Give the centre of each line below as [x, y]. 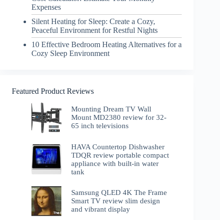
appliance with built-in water [115, 163]
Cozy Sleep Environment [70, 53]
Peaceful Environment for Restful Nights [95, 30]
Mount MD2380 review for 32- [119, 118]
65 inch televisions [100, 126]
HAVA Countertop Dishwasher [118, 147]
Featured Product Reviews [53, 91]
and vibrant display [101, 209]
